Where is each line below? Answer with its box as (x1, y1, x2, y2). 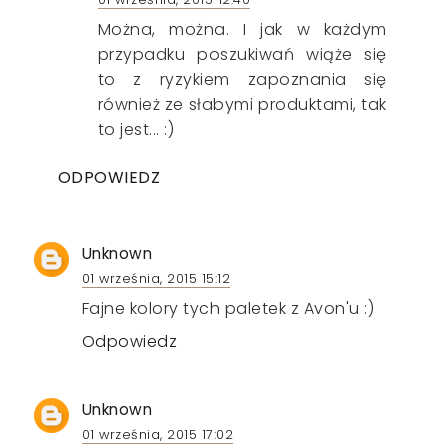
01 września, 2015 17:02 (81, 425, 234, 443)
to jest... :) (97, 117, 175, 141)
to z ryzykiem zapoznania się (97, 67, 387, 91)
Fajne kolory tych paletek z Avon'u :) (81, 296, 375, 320)
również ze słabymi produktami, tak (97, 92, 387, 116)
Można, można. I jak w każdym (97, 17, 387, 41)
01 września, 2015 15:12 (81, 269, 231, 287)
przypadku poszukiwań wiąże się (97, 42, 387, 66)
